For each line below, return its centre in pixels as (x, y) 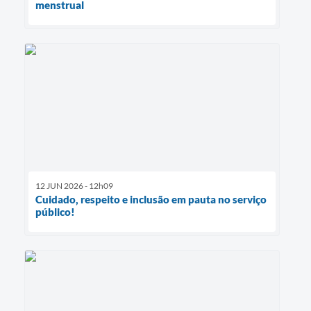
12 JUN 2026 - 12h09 (74, 186)
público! (55, 212)
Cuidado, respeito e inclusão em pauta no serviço (151, 200)
